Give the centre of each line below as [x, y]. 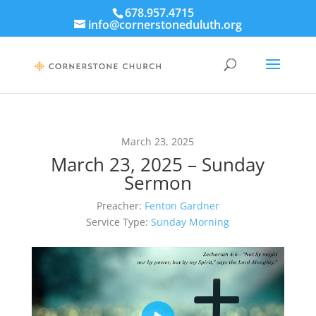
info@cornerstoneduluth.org [165, 25]
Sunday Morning [190, 222]
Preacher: [119, 206]
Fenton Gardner [182, 206]
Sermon [158, 183]
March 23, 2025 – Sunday [158, 164]
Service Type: [117, 222]
